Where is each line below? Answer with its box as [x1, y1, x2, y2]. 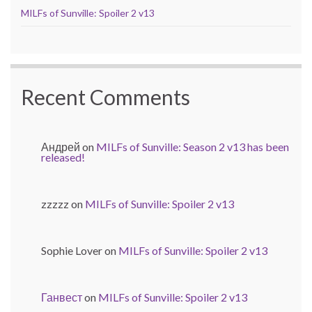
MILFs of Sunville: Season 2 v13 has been [96, 140, 289, 154]
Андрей [41, 140, 80, 154]
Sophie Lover [41, 244, 102, 258]
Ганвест [41, 290, 82, 304]
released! [41, 150, 85, 164]
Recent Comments [21, 84, 190, 110]
